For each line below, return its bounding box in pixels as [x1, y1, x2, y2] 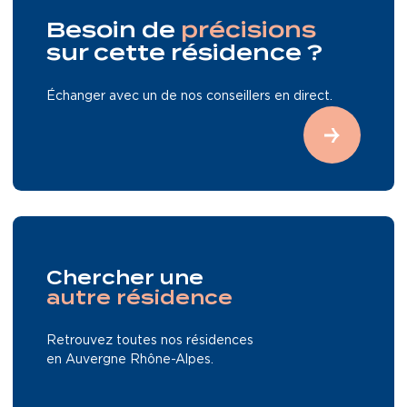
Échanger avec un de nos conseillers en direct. [45, 90, 333, 104]
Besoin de [45, 14, 181, 47]
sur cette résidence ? [45, 36, 323, 70]
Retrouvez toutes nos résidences [45, 333, 253, 347]
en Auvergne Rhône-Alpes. [45, 352, 213, 366]
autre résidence [45, 284, 233, 314]
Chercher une [45, 264, 203, 294]
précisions [180, 14, 316, 47]
